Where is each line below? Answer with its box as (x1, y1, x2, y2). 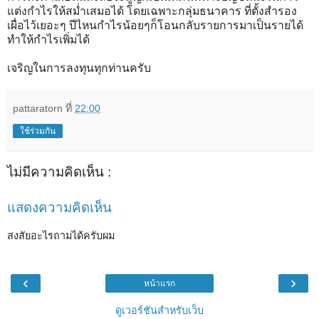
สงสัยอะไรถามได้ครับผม (7, 229, 115, 241)
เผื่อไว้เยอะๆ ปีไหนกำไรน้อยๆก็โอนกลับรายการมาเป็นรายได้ (7, 19, 303, 31)
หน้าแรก (144, 278, 175, 289)
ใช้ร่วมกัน (20, 125, 56, 136)
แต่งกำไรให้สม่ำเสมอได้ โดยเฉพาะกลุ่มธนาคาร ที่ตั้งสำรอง (7, 4, 297, 17)
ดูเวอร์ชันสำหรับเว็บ (115, 305, 204, 317)
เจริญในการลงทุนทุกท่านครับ (7, 61, 151, 74)
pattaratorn (13, 102, 66, 114)
